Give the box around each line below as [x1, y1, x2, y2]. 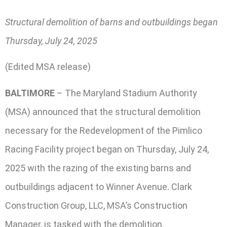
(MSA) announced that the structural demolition [5, 106, 201, 117]
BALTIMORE [5, 87, 55, 98]
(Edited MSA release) [5, 61, 91, 72]
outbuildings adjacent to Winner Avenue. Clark [5, 181, 192, 192]
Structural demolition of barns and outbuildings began [5, 17, 218, 28]
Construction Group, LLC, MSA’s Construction [5, 200, 187, 211]
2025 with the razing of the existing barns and [5, 162, 191, 173]
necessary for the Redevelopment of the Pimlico [5, 125, 202, 136]
